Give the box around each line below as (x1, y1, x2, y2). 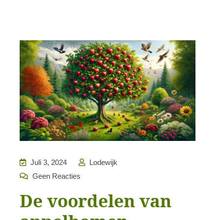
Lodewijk (87, 158, 117, 166)
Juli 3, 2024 (28, 158, 67, 166)
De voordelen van (20, 189, 171, 212)
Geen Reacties (30, 171, 81, 180)
